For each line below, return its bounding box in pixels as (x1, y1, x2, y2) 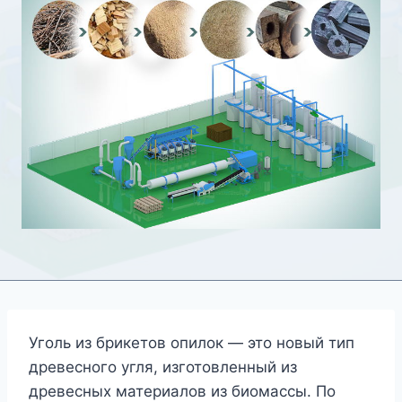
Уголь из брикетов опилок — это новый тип (29, 333, 354, 352)
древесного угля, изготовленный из (29, 357, 297, 376)
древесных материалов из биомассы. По (29, 381, 336, 400)
